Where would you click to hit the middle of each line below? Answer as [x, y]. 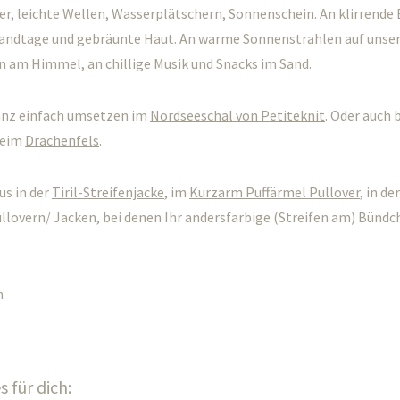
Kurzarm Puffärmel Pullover [275, 192]
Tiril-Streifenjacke [108, 192]
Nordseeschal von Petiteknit [237, 115]
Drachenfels [62, 140]
